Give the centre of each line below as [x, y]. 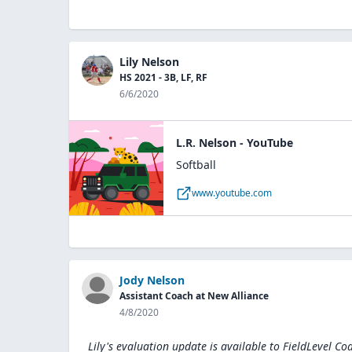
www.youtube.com [232, 193]
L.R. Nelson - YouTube [235, 143]
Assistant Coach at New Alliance [194, 296]
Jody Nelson [152, 280]
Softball [196, 165]
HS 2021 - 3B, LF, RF [163, 77]
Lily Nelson [149, 62]
